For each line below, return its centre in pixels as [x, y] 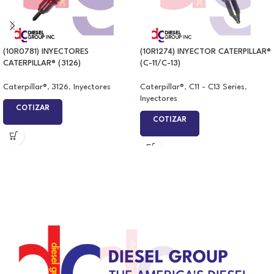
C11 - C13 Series [217, 87]
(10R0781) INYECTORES [46, 52]
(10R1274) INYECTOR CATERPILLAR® [206, 52]
